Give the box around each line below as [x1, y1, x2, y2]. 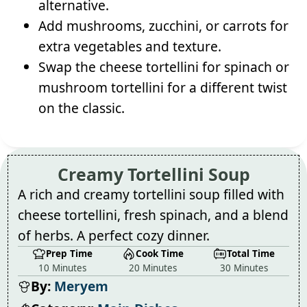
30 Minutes [219, 262, 268, 275]
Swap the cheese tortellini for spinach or [38, 58, 289, 77]
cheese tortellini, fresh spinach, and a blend [17, 206, 288, 225]
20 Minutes [129, 262, 177, 275]
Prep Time [45, 247, 93, 260]
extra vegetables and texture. [38, 37, 221, 56]
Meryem [53, 277, 108, 296]
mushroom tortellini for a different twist [38, 78, 287, 97]
